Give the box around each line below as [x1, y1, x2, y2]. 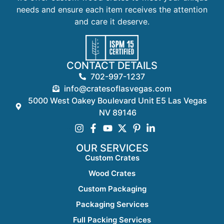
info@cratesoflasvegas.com [63, 83, 171, 94]
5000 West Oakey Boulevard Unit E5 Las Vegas [28, 95, 207, 106]
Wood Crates [88, 168, 135, 178]
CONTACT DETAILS [66, 59, 157, 72]
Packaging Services [75, 199, 148, 209]
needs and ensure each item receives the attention [16, 4, 207, 15]
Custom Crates [84, 153, 139, 163]
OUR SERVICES [75, 142, 148, 154]
